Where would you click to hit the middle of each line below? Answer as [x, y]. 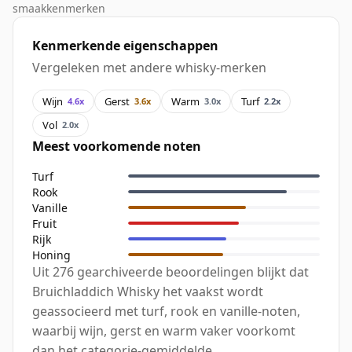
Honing [51, 255]
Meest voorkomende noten [117, 147]
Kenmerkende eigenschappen [125, 46]
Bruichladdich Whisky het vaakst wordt [148, 292]
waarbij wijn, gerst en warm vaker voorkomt [164, 331]
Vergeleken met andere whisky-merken [149, 68]
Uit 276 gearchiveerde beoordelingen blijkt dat [170, 272]
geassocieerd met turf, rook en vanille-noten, [166, 312]
